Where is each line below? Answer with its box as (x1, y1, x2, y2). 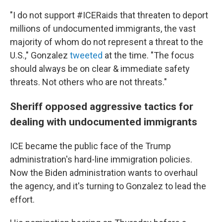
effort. (10, 194, 35, 205)
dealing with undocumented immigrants (10, 115, 197, 128)
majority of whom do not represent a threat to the (10, 37, 203, 47)
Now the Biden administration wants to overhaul (10, 167, 198, 178)
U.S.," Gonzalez (10, 50, 70, 60)
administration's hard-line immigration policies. (10, 154, 192, 165)
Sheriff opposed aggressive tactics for (10, 100, 193, 112)
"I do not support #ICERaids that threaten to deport (10, 10, 208, 20)
